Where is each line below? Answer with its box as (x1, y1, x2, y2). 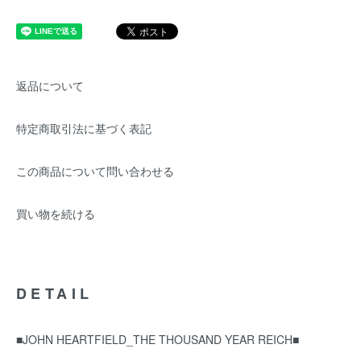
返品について (16, 77, 84, 93)
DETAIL (16, 283, 93, 304)
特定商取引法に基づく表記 (16, 120, 151, 136)
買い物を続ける (16, 205, 95, 222)
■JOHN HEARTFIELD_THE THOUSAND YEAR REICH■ (16, 331, 299, 347)
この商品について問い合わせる (16, 163, 174, 179)
